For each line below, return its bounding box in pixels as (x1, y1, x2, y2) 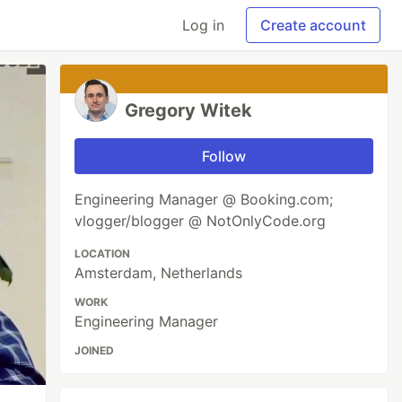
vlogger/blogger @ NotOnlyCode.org (74, 212, 327, 230)
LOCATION (74, 247, 131, 260)
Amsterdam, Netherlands (74, 264, 243, 282)
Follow (202, 147, 247, 165)
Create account (260, 16, 366, 34)
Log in (182, 16, 224, 34)
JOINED (74, 344, 115, 357)
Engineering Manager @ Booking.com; (74, 190, 334, 208)
